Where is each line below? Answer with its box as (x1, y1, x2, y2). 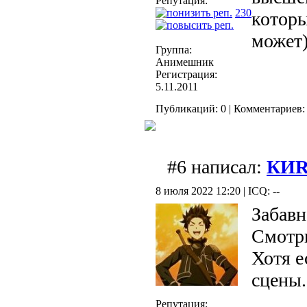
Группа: (156, 44, 192, 56)
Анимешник (156, 56, 214, 69)
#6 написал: (167, 156, 267, 178)
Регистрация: (156, 69, 217, 81)
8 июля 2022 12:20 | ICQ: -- (156, 185, 280, 197)
